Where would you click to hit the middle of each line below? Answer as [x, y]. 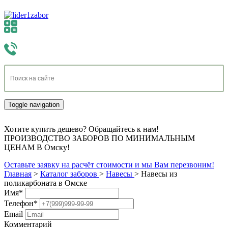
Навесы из [159, 174]
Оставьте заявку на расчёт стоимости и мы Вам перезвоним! [109, 165]
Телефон [19, 203]
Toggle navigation [34, 105]
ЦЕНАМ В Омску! [37, 147]
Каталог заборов [69, 174]
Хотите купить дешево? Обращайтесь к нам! [81, 129]
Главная [18, 174]
